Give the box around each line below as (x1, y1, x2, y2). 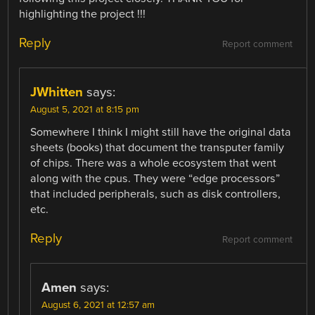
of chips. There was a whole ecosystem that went (30, 155, 277, 170)
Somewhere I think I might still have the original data (30, 124, 292, 139)
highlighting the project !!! (19, 6, 146, 21)
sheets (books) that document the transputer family (30, 140, 285, 155)
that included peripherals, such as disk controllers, (30, 186, 281, 201)
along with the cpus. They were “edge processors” (30, 171, 281, 186)
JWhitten (30, 84, 84, 100)
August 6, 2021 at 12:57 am (41, 300, 155, 311)
